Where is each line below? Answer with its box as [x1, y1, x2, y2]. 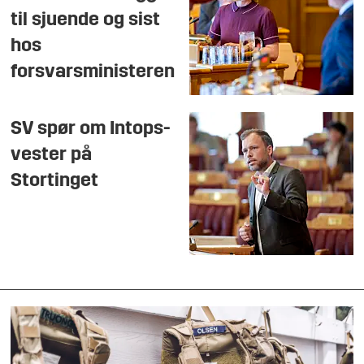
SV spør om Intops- [11, 119, 171, 140]
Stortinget [11, 171, 99, 192]
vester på [11, 145, 93, 166]
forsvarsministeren [11, 63, 175, 83]
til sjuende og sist [11, 11, 161, 31]
